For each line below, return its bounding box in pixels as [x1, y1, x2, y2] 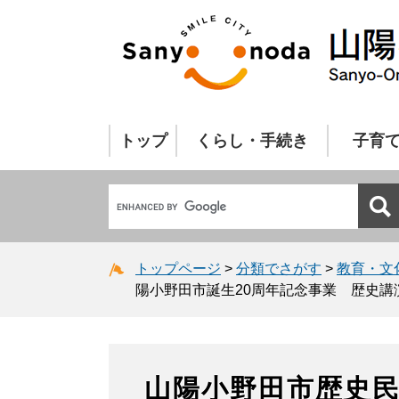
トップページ [135, 260, 221, 276]
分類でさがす [236, 260, 322, 276]
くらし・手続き [196, 132, 308, 150]
